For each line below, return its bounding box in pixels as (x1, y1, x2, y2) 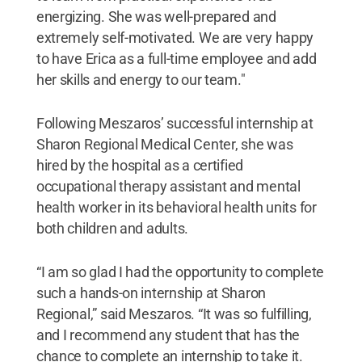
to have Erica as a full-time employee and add (36, 49, 317, 67)
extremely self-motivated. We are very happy (36, 28, 314, 46)
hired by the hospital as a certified (36, 156, 244, 174)
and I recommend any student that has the (36, 326, 300, 343)
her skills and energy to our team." (36, 70, 246, 88)
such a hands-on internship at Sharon (36, 284, 267, 301)
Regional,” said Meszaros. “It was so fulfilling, (36, 305, 312, 322)
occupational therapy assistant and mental (36, 177, 301, 195)
